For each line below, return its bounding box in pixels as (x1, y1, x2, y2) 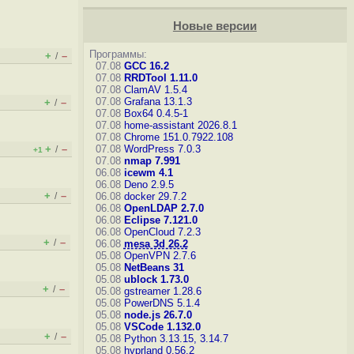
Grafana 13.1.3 (123, 96, 192, 107)
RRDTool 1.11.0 (123, 72, 198, 84)
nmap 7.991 (123, 155, 180, 167)
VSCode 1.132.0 (123, 321, 201, 333)
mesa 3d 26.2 (123, 238, 188, 250)
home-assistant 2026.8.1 (123, 119, 237, 131)
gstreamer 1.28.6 (123, 285, 201, 297)
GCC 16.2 (123, 60, 169, 72)
